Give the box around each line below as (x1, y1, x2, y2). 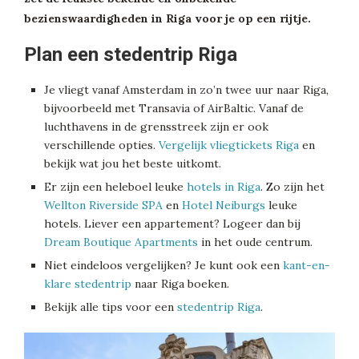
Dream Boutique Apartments (44, 235, 198, 250)
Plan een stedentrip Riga (24, 43, 237, 67)
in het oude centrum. (198, 235, 313, 250)
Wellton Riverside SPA (44, 198, 163, 213)
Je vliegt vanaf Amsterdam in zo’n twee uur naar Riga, (44, 83, 329, 98)
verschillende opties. (44, 138, 159, 153)
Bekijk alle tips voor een (44, 300, 177, 315)
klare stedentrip (44, 276, 131, 292)
